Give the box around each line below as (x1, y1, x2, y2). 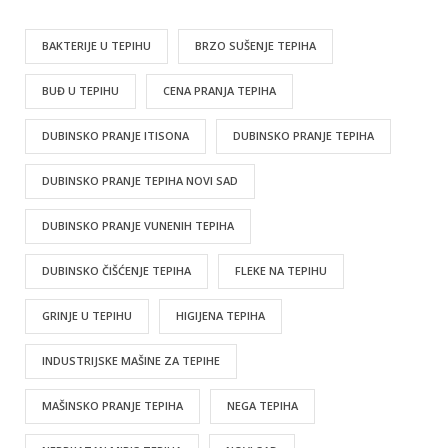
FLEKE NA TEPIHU (235, 263, 327, 279)
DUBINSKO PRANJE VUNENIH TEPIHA (42, 218, 234, 234)
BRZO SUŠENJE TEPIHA (195, 38, 316, 54)
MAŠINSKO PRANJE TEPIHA (42, 398, 183, 414)
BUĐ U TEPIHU (42, 83, 119, 99)
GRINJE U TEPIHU (42, 308, 132, 324)
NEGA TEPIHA (227, 398, 298, 414)
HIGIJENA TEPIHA (176, 308, 265, 324)
